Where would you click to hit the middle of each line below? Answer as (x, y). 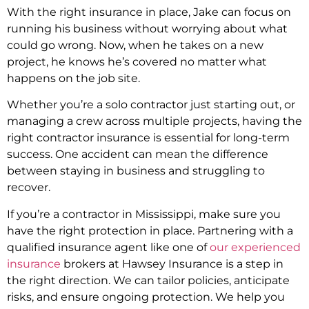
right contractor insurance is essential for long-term (148, 138)
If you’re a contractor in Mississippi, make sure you (144, 214)
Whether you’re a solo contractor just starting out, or (151, 105)
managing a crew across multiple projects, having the (154, 121)
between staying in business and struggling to (136, 171)
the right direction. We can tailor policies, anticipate (148, 280)
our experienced (255, 247)
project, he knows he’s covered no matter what (137, 61)
